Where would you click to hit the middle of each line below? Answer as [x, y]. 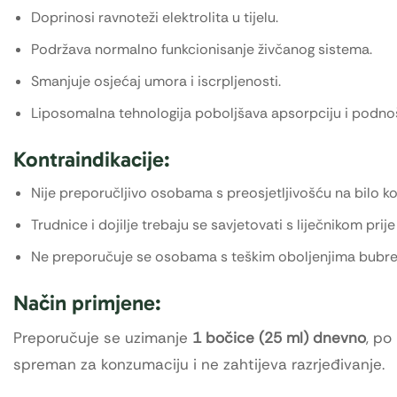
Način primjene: [87, 302]
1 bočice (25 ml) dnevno [279, 337]
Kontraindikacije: [92, 159]
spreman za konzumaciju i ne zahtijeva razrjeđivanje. [199, 364]
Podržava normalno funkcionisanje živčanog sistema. [202, 49]
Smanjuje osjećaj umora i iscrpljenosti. [156, 81]
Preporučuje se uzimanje [103, 337]
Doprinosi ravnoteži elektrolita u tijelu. [155, 17]
